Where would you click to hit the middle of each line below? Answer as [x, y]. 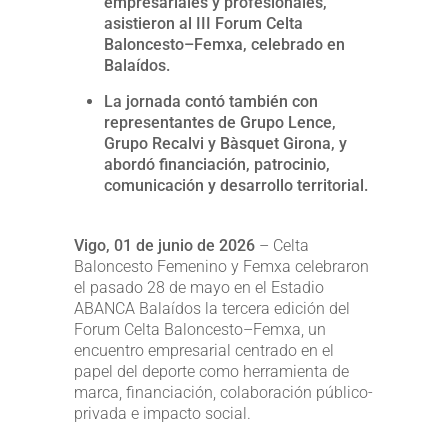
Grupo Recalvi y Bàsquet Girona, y [225, 143]
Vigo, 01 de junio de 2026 [164, 245]
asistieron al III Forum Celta [203, 23]
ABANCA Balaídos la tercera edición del [212, 308]
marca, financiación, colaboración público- [223, 392]
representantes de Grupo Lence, [220, 122]
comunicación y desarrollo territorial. [236, 185]
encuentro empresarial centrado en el [204, 350]
